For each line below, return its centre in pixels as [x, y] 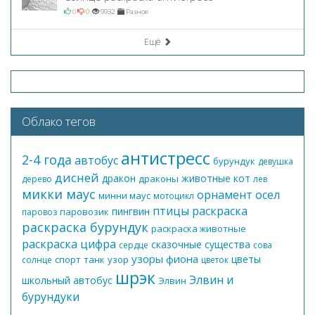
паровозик [84, 211]
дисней [77, 177]
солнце [37, 259]
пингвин [131, 211]
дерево [37, 179]
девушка [276, 161]
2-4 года [47, 159]
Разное [136, 11]
